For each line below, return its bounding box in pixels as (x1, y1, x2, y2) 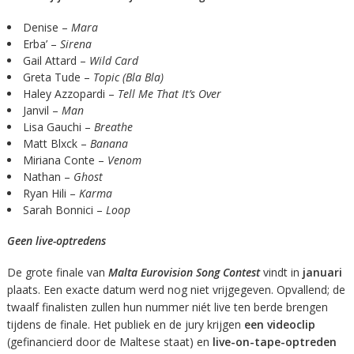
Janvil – (22, 103, 62, 119)
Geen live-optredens (6, 233, 106, 249)
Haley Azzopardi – (22, 86, 118, 102)
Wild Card (88, 53, 138, 69)
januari (302, 265, 342, 281)
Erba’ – (22, 36, 60, 52)
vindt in (259, 265, 303, 281)
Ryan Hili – (22, 186, 79, 201)
